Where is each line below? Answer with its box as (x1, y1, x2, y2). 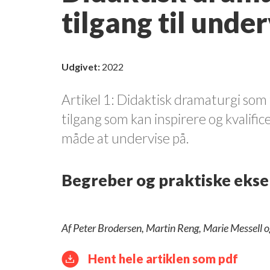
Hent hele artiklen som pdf (88, 251, 238, 266)
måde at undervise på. (61, 129, 189, 146)
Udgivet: (61, 60, 100, 72)
